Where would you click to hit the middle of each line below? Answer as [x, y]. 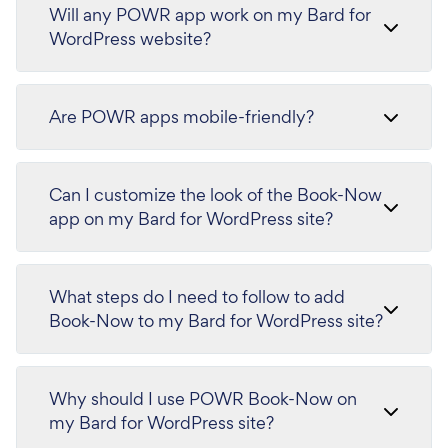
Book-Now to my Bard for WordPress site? [216, 320]
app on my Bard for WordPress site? [191, 218]
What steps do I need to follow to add [197, 296]
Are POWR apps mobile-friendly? [181, 116]
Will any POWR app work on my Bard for [210, 14]
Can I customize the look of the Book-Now [215, 194]
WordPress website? [130, 38]
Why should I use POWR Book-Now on [203, 398]
